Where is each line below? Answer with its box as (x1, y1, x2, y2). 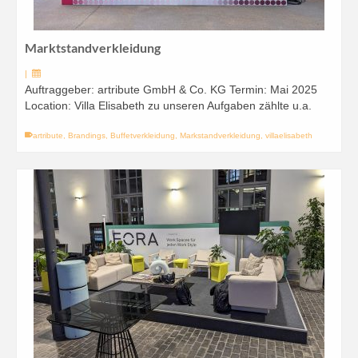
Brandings (68, 131, 105, 140)
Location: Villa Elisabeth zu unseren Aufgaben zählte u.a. (25, 99, 312, 112)
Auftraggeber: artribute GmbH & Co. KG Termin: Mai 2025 (25, 83, 317, 96)
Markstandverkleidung (180, 131, 261, 140)
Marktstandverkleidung (25, 40, 161, 55)
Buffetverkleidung (110, 131, 175, 140)
